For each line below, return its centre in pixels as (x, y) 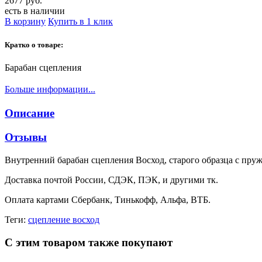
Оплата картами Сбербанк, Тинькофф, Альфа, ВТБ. (108, 199)
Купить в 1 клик (80, 22)
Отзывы (26, 137)
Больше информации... (50, 89)
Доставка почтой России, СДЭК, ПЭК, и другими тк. (111, 180)
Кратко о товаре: (34, 44)
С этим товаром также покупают (89, 242)
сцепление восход (64, 219)
